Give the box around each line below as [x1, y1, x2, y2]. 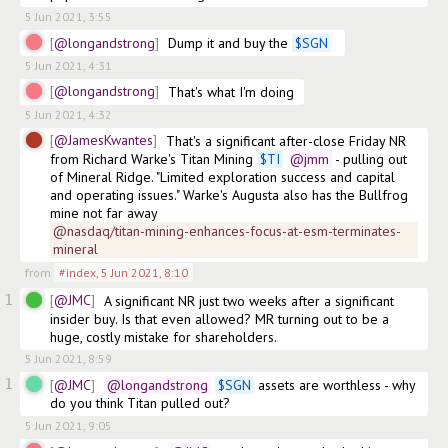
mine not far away [50, 203, 157, 222]
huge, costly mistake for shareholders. [50, 327, 277, 346]
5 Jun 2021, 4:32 [25, 106, 112, 122]
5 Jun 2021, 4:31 [25, 57, 112, 73]
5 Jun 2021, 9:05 [25, 418, 112, 433]
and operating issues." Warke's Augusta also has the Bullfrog [50, 185, 408, 204]
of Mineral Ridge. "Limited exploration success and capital [50, 167, 395, 186]
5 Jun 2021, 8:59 [25, 351, 112, 367]
